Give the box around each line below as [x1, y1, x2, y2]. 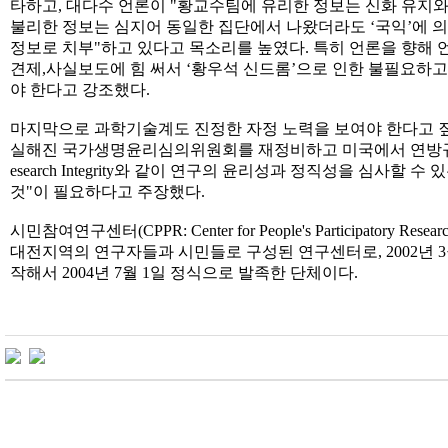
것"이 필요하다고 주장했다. [10, 183, 205, 200]
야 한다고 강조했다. [10, 81, 150, 98]
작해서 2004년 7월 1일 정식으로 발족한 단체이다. [10, 264, 362, 281]
